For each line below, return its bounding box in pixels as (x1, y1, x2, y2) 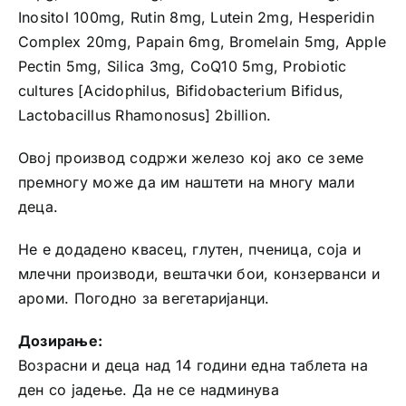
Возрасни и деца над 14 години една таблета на (17, 356, 368, 375)
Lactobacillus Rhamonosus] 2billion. (17, 106, 272, 125)
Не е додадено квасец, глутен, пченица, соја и (17, 240, 361, 259)
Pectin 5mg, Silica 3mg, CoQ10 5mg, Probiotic (17, 57, 347, 76)
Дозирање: (17, 332, 103, 351)
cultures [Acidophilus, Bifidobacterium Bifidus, (17, 82, 344, 101)
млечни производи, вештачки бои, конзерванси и (17, 265, 380, 284)
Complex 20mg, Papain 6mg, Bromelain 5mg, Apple (17, 33, 387, 52)
